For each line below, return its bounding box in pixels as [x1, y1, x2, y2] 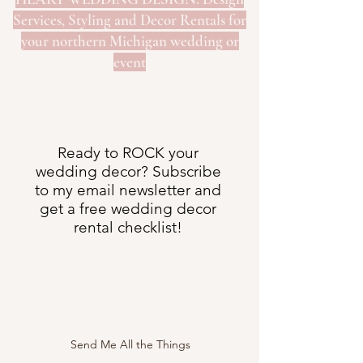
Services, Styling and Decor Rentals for [13, 11, 246, 30]
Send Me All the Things [70, 337, 190, 352]
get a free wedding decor [40, 199, 216, 219]
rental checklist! [74, 218, 182, 237]
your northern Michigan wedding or [20, 32, 239, 51]
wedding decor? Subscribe [35, 162, 221, 181]
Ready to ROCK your [58, 143, 199, 163]
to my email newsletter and [35, 181, 221, 200]
